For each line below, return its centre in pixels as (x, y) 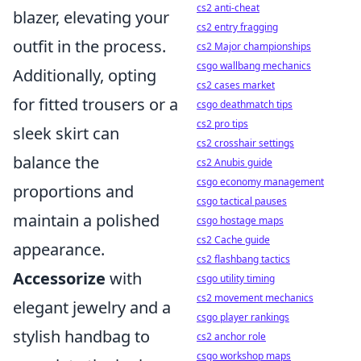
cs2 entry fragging (237, 27)
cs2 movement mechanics (255, 298)
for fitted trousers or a (95, 104)
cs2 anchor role (231, 336)
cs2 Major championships (254, 46)
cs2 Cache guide (233, 240)
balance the (56, 162)
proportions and (73, 191)
